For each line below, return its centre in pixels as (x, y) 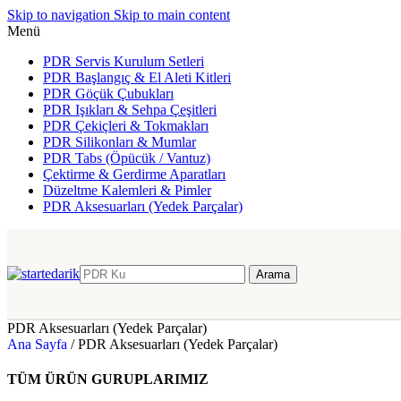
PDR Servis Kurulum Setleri (124, 61)
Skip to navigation (60, 15)
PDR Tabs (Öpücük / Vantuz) (127, 158)
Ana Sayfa (39, 344)
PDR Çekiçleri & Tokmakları (126, 126)
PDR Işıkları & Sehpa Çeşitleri (130, 110)
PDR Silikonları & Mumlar (119, 142)
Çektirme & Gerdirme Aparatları (134, 174)
